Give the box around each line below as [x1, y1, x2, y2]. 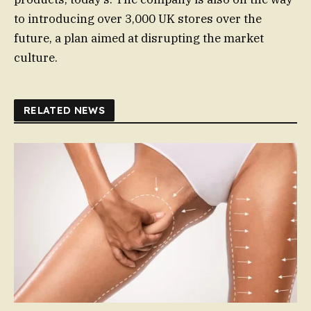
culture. [14, 50, 58, 66]
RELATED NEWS [24, 104, 106, 117]
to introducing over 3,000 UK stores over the [14, 11, 262, 27]
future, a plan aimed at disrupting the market [14, 31, 264, 47]
